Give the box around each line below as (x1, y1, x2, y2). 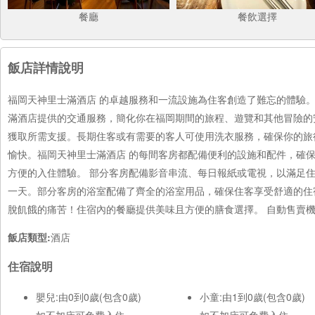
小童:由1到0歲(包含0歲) (200, 289, 305, 304)
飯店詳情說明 (8, 58, 84, 77)
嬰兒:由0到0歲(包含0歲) (36, 289, 141, 304)
